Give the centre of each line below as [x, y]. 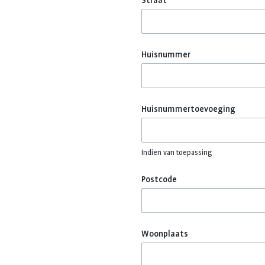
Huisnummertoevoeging [188, 109]
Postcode [159, 179]
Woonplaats [165, 234]
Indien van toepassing [177, 153]
